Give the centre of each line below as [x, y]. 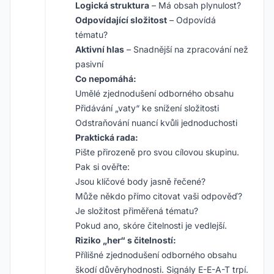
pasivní [89, 64]
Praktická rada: [107, 137]
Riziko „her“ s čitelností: [126, 240]
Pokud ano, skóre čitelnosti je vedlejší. [151, 225]
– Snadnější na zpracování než [186, 49]
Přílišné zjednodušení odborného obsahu [156, 255]
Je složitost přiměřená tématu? [137, 211]
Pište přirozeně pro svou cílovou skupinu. [157, 152]
